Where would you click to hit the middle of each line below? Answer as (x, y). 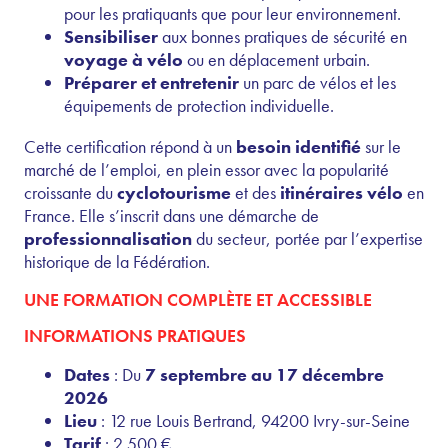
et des (255, 192)
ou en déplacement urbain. (276, 59)
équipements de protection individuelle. (199, 105)
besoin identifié (298, 146)
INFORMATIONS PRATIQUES (135, 335)
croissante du (70, 192)
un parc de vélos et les (317, 82)
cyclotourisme (174, 192)
